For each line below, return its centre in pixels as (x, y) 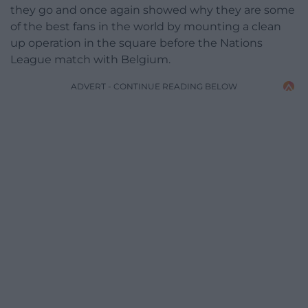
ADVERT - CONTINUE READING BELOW (154, 86)
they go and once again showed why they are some (153, 10)
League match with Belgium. (90, 59)
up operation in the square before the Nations (136, 43)
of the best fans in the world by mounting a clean (146, 26)
